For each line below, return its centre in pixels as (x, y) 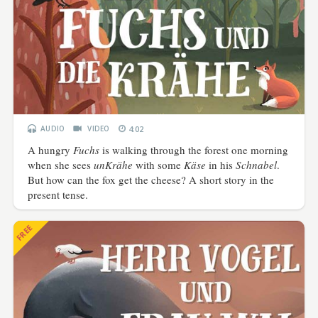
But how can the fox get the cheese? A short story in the (151, 179)
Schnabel (255, 164)
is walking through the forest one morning (194, 149)
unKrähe (114, 164)
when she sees (61, 164)
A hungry (51, 149)
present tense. (58, 194)
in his (221, 164)
